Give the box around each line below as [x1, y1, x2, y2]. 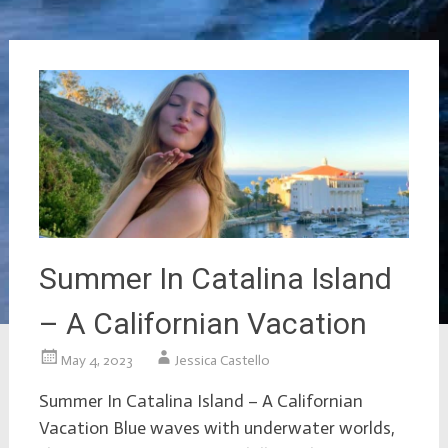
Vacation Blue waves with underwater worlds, [38, 417, 395, 440]
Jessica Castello [174, 352, 270, 370]
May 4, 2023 [60, 352, 133, 370]
